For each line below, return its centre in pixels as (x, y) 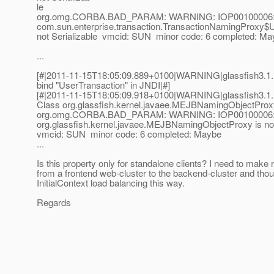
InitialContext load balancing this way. (111, 183)
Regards (54, 202)
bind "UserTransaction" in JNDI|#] (103, 85)
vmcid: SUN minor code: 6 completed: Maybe (129, 134)
